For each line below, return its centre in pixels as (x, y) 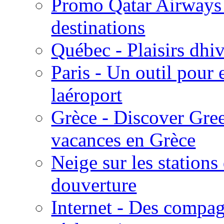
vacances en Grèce (123, 139)
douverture (94, 184)
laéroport (87, 94)
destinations (98, 27)
